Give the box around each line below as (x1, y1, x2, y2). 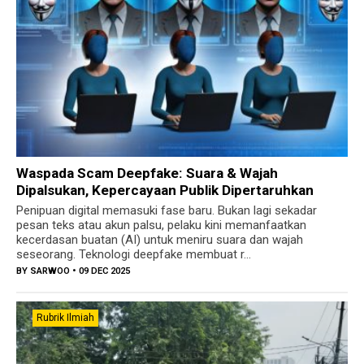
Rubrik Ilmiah (37, 312, 94, 324)
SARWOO (30, 266, 70, 277)
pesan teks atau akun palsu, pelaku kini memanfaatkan (16, 218, 306, 233)
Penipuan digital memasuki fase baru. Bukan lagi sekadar (16, 203, 317, 219)
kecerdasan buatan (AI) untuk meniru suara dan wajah (16, 232, 303, 248)
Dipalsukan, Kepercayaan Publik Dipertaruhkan (16, 182, 314, 199)
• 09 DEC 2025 (70, 266, 130, 277)
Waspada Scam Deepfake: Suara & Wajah (16, 165, 278, 182)
